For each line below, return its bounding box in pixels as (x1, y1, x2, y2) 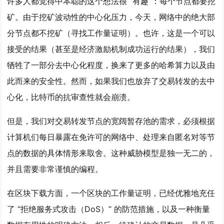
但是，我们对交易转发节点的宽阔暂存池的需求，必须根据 (7, 116, 215, 126)
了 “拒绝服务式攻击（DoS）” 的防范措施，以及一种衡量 (7, 204, 210, 214)
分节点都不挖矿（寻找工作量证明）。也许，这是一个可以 (7, 28, 215, 38)
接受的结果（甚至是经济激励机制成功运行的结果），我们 (7, 44, 215, 54)
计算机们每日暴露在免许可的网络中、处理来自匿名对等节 (7, 132, 215, 142)
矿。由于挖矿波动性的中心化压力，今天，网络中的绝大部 (7, 12, 215, 22)
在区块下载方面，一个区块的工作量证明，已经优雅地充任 (7, 188, 215, 198)
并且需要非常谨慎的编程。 (7, 164, 103, 174)
